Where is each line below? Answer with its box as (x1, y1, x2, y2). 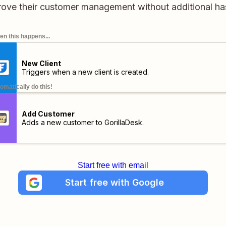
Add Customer (21, 109, 75, 118)
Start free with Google (65, 177, 164, 188)
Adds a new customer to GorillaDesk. (21, 118, 144, 127)
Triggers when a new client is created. (21, 68, 149, 76)
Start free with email (78, 161, 148, 169)
